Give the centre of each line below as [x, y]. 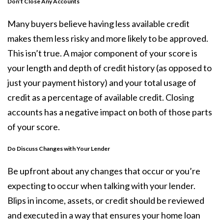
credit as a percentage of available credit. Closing [101, 97]
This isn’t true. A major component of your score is [102, 53]
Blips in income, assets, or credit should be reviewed [106, 200]
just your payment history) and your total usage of [102, 82]
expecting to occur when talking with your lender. [101, 185]
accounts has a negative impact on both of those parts [110, 112]
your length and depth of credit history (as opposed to [110, 68]
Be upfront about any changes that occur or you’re [104, 171]
